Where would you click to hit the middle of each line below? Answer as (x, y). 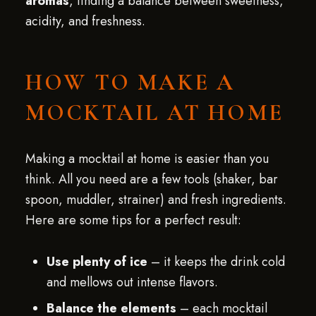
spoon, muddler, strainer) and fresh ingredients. (156, 200)
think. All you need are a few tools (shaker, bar (151, 179)
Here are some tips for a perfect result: (133, 220)
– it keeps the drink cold (216, 262)
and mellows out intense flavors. (132, 282)
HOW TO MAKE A (130, 82)
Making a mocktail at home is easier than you (147, 159)
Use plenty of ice (97, 262)
